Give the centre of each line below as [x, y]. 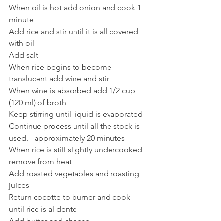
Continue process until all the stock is [75, 126]
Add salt [23, 55]
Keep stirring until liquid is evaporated [76, 114]
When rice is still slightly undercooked [76, 150]
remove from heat [40, 162]
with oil [21, 43]
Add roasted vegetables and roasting [75, 174]
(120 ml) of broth [37, 103]
